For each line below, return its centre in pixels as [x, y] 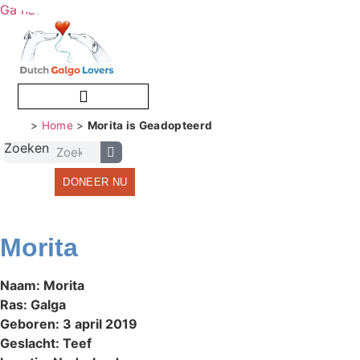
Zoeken [27, 148]
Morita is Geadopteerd [150, 126]
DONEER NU [95, 182]
